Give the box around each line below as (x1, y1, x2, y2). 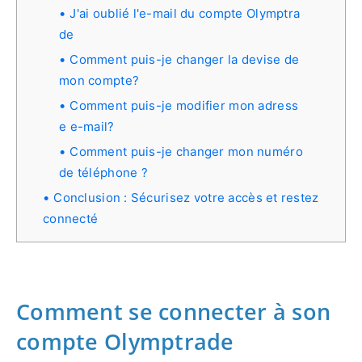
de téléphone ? (59, 164, 148, 180)
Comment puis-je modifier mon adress (69, 97, 299, 113)
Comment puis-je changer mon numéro (69, 143, 303, 159)
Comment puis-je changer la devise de (69, 51, 300, 67)
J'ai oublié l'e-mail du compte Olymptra (69, 5, 301, 21)
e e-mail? (59, 118, 115, 134)
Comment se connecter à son (16, 296, 331, 326)
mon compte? (59, 72, 140, 88)
